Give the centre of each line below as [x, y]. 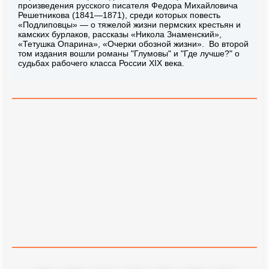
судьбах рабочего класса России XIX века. [101, 63]
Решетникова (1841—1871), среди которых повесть [119, 15]
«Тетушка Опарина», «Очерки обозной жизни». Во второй [133, 44]
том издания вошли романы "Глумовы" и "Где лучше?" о [129, 53]
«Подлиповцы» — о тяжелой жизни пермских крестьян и [129, 24]
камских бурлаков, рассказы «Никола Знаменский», [120, 34]
